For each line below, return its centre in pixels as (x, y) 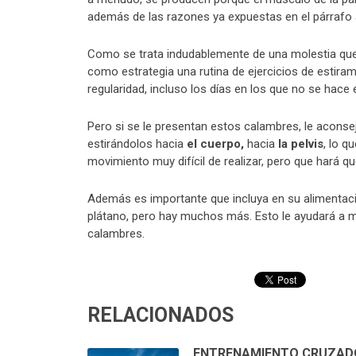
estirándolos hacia (135, 144)
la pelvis (301, 144)
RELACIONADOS (161, 315)
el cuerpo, (214, 144)
